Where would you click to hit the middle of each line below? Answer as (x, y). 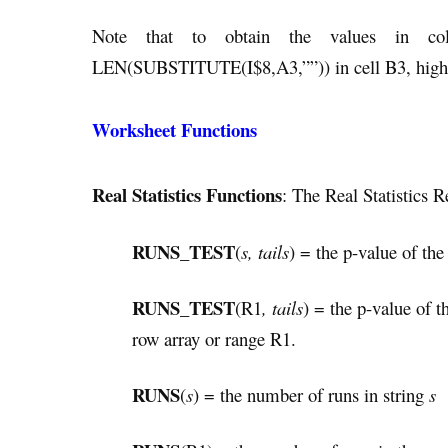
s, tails (265, 251)
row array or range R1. (214, 338)
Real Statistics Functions (187, 195)
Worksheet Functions (174, 130)
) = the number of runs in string (311, 394)
